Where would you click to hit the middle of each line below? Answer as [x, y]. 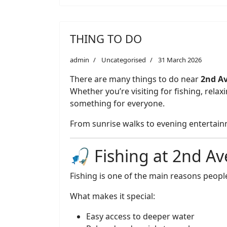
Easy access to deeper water [140, 216]
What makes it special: [112, 196]
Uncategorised [124, 60]
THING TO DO [106, 39]
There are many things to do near [135, 79]
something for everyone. [117, 103]
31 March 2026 [180, 60]
